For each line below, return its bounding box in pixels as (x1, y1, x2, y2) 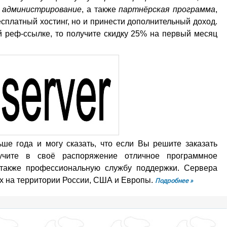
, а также (82, 5, 119, 14)
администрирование (2, 5, 82, 14)
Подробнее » (155, 178, 193, 184)
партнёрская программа (119, 5, 216, 14)
